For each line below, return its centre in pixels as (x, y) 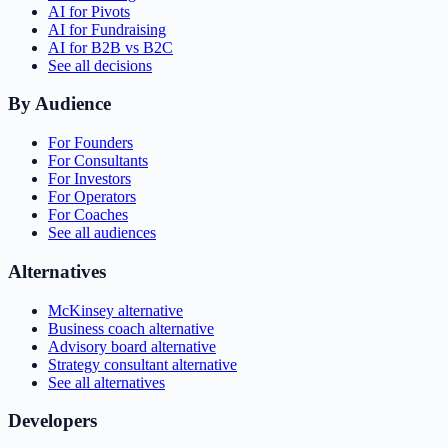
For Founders (90, 143)
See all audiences (102, 233)
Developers (52, 421)
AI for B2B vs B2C (110, 47)
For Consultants (98, 161)
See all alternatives (106, 382)
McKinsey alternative (115, 310)
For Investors (89, 179)
